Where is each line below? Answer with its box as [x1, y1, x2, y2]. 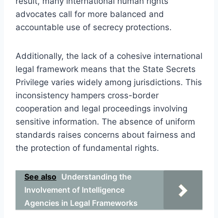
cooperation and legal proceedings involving [16, 103, 187, 113]
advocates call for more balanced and [16, 9, 164, 19]
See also [24, 171, 56, 182]
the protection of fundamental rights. [16, 143, 159, 153]
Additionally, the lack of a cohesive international [16, 51, 202, 61]
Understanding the [61, 171, 131, 182]
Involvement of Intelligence [24, 184, 125, 195]
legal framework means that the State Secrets [16, 64, 196, 74]
